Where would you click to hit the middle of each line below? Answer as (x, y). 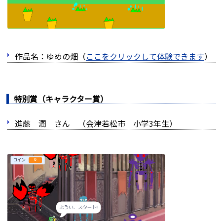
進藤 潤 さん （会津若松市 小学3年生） (96, 124)
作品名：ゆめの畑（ (50, 56)
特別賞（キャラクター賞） (61, 99)
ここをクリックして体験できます (145, 56)
